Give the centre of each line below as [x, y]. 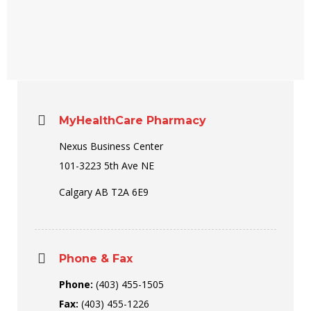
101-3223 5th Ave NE [107, 166]
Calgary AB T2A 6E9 [104, 192]
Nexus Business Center [111, 146]
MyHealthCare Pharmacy [133, 120]
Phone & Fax [96, 259]
